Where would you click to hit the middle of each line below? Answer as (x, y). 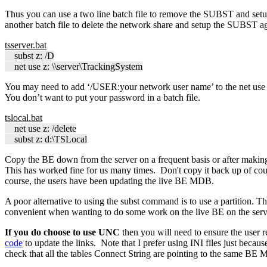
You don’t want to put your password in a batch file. (103, 97)
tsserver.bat (26, 45)
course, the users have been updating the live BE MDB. (109, 181)
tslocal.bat (24, 117)
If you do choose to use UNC (63, 232)
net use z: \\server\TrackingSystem (74, 66)
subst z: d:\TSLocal (46, 139)
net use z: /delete (41, 128)
